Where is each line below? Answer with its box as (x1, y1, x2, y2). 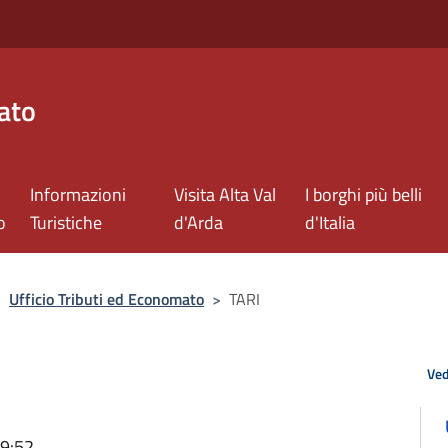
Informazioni (30, 181, 127, 208)
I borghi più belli (305, 181, 423, 208)
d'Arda (174, 209, 224, 236)
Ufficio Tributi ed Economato (9, 287, 204, 311)
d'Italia (305, 209, 356, 236)
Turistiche (30, 209, 103, 236)
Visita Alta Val (174, 181, 277, 208)
